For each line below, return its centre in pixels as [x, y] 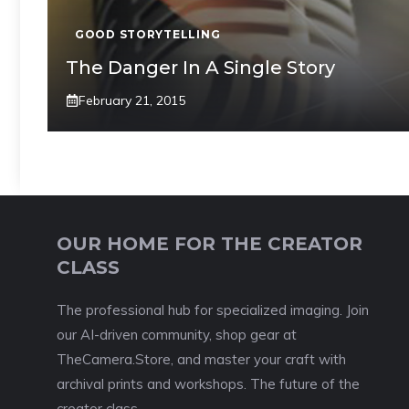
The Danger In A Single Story [200, 67]
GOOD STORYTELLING [148, 34]
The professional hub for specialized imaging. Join [213, 309]
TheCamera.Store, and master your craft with [201, 359]
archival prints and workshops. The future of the [208, 383]
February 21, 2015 [132, 100]
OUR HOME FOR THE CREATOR [210, 243]
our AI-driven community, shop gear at [177, 334]
